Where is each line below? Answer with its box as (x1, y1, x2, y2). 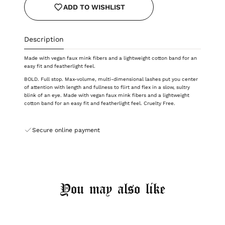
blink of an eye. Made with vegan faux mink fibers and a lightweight (24, 92, 189, 98)
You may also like (60, 183, 165, 197)
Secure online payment (32, 127, 100, 134)
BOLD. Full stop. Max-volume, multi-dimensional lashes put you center (24, 76, 198, 82)
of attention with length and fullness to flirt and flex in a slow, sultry (24, 84, 190, 90)
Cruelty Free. (144, 100, 175, 106)
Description (24, 35, 64, 44)
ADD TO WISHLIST (63, 3, 125, 11)
